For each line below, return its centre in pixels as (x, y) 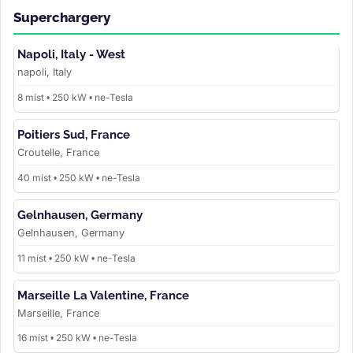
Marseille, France (58, 313)
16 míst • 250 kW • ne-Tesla (77, 338)
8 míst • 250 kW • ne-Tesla (75, 98)
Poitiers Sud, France (74, 135)
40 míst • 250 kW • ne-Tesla (79, 177)
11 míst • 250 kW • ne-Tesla (76, 258)
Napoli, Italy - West (71, 55)
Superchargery (62, 18)
